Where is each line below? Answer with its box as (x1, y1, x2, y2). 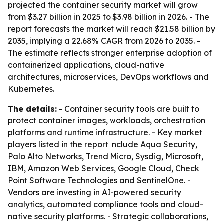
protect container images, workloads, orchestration (8, 115, 205, 125)
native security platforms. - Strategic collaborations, (8, 211, 208, 221)
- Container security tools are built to (57, 104, 199, 113)
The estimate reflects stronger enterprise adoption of (8, 48, 212, 58)
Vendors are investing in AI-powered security (8, 187, 181, 197)
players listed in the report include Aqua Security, (8, 139, 197, 149)
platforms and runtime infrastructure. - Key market (8, 127, 202, 137)
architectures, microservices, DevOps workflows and (8, 72, 209, 82)
